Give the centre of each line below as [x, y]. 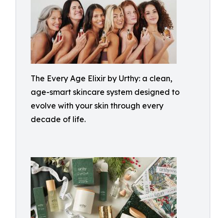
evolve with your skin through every [97, 106]
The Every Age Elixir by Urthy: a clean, [101, 78]
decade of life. [58, 119]
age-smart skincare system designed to [105, 92]
